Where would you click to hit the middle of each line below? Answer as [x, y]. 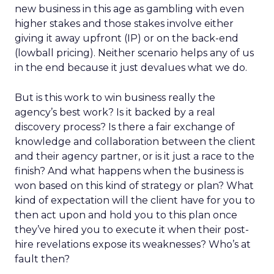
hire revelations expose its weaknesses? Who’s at [133, 244]
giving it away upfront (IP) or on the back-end [127, 38]
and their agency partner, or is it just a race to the [135, 156]
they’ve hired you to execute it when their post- [132, 230]
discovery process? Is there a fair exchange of [125, 127]
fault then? [42, 259]
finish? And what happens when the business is [129, 171]
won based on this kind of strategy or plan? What [134, 186]
